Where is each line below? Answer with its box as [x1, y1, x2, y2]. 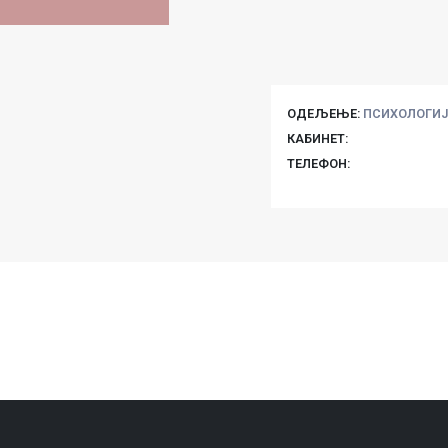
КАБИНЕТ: [286, 131, 348, 146]
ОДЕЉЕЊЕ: [286, 106, 360, 121]
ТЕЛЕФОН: [286, 156, 350, 171]
